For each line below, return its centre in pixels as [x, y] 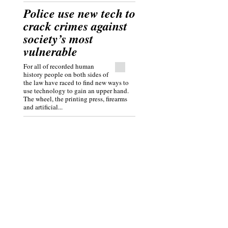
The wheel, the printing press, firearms [75, 99]
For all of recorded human [59, 66]
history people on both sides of [66, 74]
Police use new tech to [79, 13]
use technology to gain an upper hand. [76, 91]
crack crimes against [75, 26]
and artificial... [43, 107]
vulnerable [50, 51]
